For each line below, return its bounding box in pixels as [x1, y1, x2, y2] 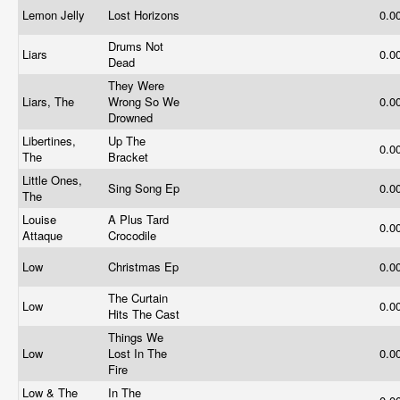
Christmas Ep [108, 258, 182, 275]
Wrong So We [108, 93, 179, 110]
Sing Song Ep [108, 179, 183, 196]
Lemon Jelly [22, 6, 88, 23]
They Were [108, 77, 164, 94]
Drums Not [108, 37, 163, 54]
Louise [22, 211, 56, 228]
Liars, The [22, 93, 78, 110]
